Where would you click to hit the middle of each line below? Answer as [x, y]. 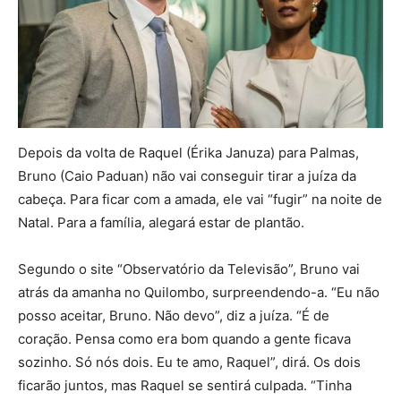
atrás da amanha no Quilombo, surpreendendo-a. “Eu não [199, 293]
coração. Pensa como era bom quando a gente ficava [184, 339]
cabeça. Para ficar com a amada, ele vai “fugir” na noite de [200, 200]
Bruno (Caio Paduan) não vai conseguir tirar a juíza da [187, 176]
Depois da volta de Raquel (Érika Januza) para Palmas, [188, 153]
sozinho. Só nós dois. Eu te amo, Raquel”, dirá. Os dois [189, 363]
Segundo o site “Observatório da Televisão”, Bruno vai [189, 269]
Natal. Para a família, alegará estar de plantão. [161, 223]
